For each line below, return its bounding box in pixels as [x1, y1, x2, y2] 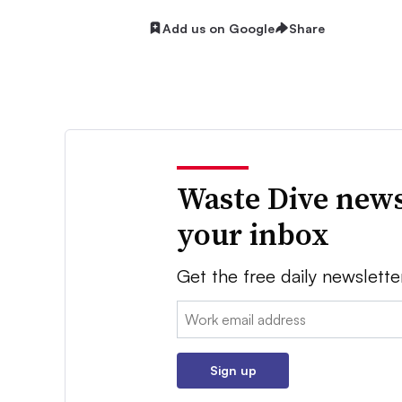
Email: [177, 302, 214, 321]
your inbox [177, 214, 330, 256]
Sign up [209, 363, 257, 379]
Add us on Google [162, 20, 275, 36]
